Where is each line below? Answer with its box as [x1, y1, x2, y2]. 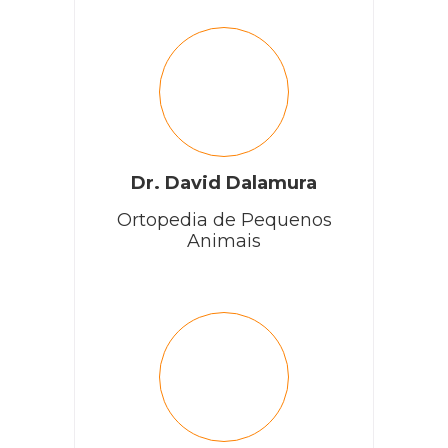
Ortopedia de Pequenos [116, 208, 332, 231]
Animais [187, 229, 261, 252]
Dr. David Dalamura [131, 171, 317, 194]
